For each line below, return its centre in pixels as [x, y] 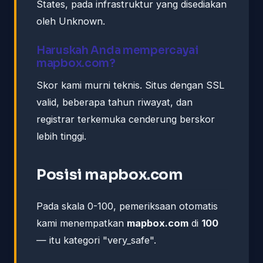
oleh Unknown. [71, 21]
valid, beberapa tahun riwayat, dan [114, 102]
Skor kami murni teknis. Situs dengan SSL [130, 85]
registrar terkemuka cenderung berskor [126, 119]
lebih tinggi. [61, 136]
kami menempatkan [82, 223]
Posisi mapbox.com [110, 174]
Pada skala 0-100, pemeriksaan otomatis [127, 206]
